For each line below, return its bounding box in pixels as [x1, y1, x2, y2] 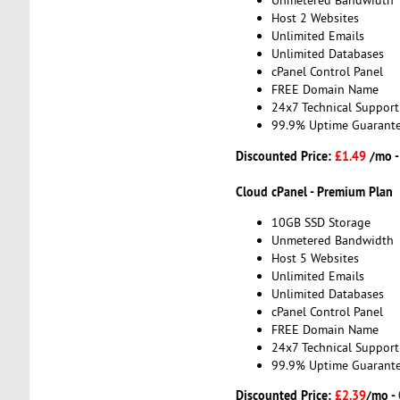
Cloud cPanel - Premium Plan [235, 182, 393, 200]
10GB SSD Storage [271, 214, 371, 231]
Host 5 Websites [271, 250, 359, 267]
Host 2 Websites [271, 10, 359, 27]
